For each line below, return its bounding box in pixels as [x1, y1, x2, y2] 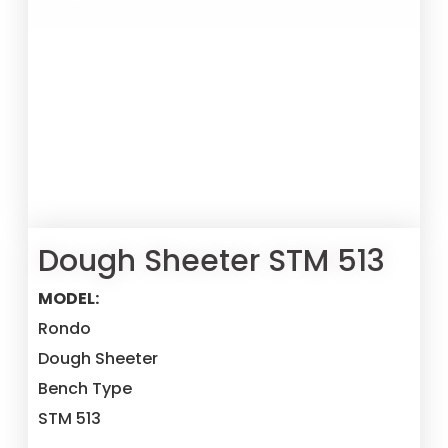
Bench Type [38, 376, 133, 400]
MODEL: [38, 286, 100, 310]
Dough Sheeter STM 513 [38, 239, 386, 282]
